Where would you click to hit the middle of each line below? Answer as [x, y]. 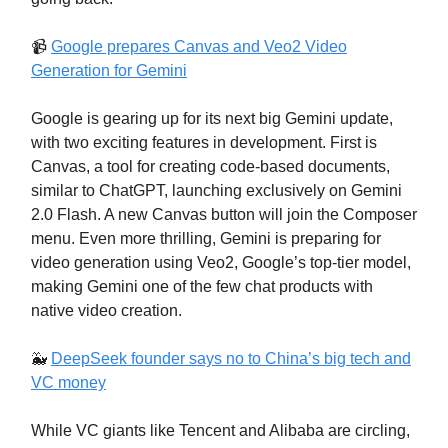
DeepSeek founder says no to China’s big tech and [231, 358]
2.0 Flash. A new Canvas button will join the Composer [224, 214]
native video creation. [106, 310]
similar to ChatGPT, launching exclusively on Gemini [216, 190]
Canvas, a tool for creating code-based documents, [210, 166]
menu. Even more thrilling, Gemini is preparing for [206, 238]
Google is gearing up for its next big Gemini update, [212, 118]
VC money [68, 382]
